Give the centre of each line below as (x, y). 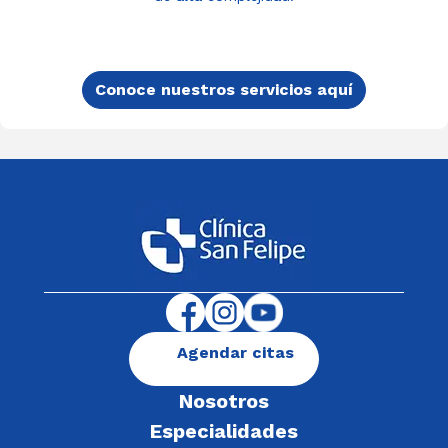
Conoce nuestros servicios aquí (224, 89)
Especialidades (224, 430)
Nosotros (224, 400)
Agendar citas (235, 352)
